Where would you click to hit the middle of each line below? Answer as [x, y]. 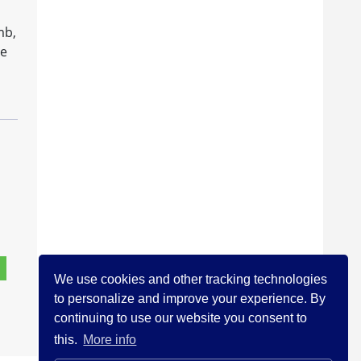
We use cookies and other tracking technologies [191, 279]
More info [110, 340]
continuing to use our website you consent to [181, 317]
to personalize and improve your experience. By [190, 298]
